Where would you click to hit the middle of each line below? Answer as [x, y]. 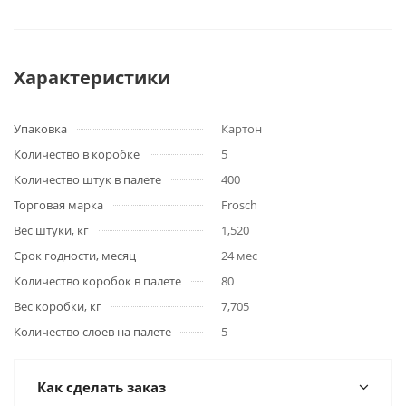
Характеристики [92, 77]
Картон [242, 129]
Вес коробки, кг [58, 306]
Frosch [239, 205]
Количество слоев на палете [92, 332]
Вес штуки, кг [51, 230]
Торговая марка [58, 205]
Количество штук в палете [87, 179]
